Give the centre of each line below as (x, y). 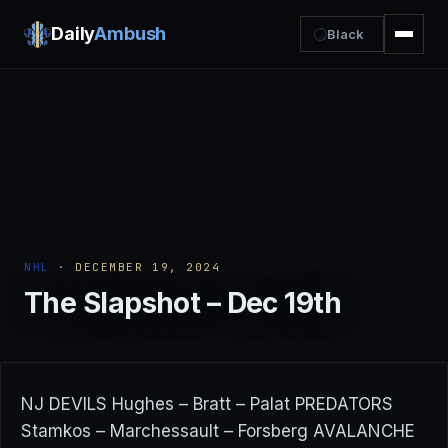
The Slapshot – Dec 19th (183, 303)
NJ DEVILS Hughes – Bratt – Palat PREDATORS (207, 404)
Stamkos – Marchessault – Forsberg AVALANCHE (218, 431)
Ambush (130, 33)
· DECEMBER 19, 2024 (135, 267)
